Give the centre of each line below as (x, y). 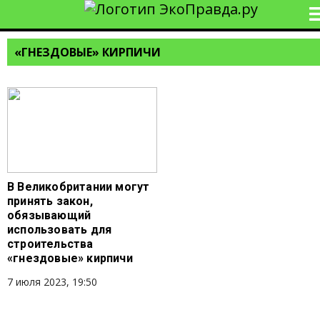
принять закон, (50, 201)
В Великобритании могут (79, 187)
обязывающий (49, 215)
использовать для (60, 230)
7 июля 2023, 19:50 (52, 282)
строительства (50, 244)
